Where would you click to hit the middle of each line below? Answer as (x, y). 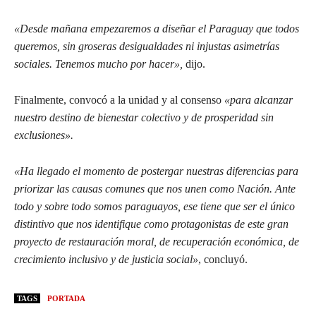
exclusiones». (44, 135)
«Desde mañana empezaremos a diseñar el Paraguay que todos (157, 29)
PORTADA (66, 299)
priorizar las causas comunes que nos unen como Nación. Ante (155, 189)
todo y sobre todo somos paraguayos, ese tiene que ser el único (154, 207)
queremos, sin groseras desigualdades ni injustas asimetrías (147, 47)
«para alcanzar (259, 100)
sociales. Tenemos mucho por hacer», (98, 64)
